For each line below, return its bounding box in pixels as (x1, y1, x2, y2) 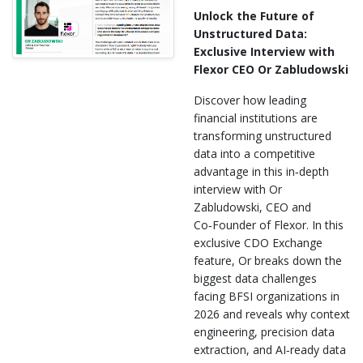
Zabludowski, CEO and (194, 199, 311, 215)
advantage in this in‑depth (194, 163, 329, 179)
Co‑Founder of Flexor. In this (194, 216, 344, 233)
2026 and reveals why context (194, 305, 350, 322)
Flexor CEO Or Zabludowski (194, 61, 348, 77)
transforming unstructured (194, 127, 331, 143)
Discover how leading (194, 92, 306, 108)
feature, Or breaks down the (194, 252, 342, 268)
